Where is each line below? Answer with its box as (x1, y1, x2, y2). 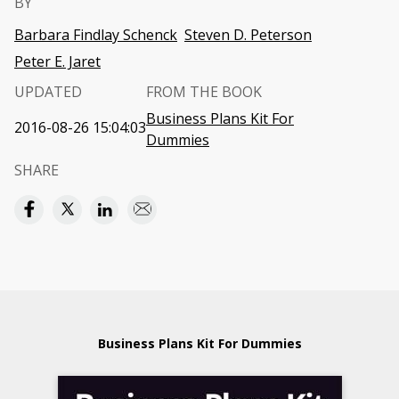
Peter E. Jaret (14, 52, 101, 71)
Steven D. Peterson (184, 25, 312, 45)
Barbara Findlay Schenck (14, 25, 177, 45)
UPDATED (14, 82, 82, 102)
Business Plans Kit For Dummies (97, 335, 302, 352)
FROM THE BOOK (146, 82, 262, 102)
